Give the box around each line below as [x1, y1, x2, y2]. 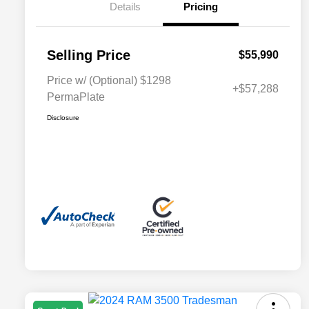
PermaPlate [47, 91, 105, 103]
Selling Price [47, 48, 130, 63]
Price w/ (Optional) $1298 [47, 74, 171, 87]
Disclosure [47, 114, 79, 122]
